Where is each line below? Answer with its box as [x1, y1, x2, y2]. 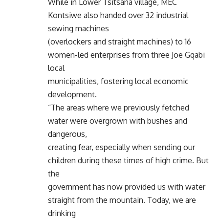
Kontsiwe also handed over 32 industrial [48, 10, 188, 20]
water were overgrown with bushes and [48, 115, 187, 126]
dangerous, [48, 129, 87, 139]
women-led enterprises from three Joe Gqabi [48, 49, 205, 60]
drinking [48, 208, 76, 218]
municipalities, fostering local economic [48, 76, 189, 86]
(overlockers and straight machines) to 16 [48, 36, 191, 46]
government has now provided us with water [48, 181, 205, 192]
